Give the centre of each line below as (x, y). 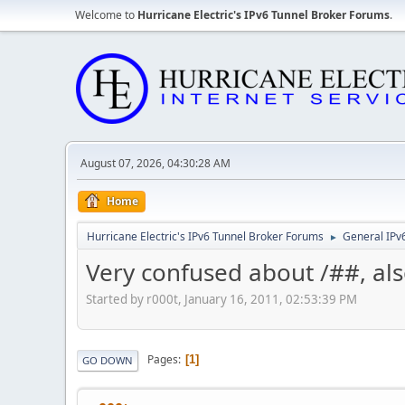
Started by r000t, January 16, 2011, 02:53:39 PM (221, 299)
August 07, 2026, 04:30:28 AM (155, 163)
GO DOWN (108, 360)
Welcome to (106, 15)
